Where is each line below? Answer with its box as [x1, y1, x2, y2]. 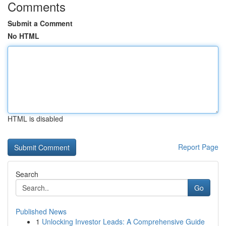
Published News [16, 206, 67, 216]
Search [16, 169, 38, 179]
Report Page [178, 142, 218, 152]
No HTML [8, 31, 39, 41]
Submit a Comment [8, 18, 73, 28]
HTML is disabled [8, 114, 63, 124]
